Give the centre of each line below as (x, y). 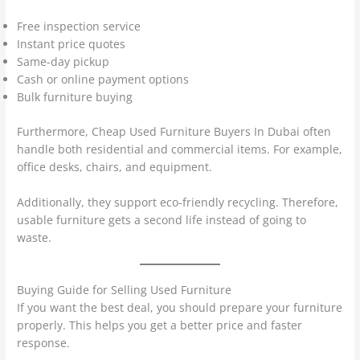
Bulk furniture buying (75, 97)
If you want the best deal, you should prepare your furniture (180, 308)
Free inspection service (79, 27)
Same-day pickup (63, 62)
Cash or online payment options (103, 80)
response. (44, 343)
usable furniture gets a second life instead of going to (162, 219)
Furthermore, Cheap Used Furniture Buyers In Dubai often (174, 131)
